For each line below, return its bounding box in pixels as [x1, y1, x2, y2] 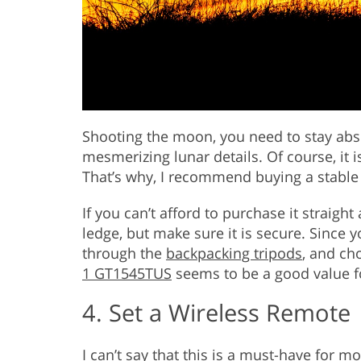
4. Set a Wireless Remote [82, 297, 351, 329]
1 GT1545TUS [82, 263, 172, 284]
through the [82, 243, 166, 263]
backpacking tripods [166, 243, 302, 263]
